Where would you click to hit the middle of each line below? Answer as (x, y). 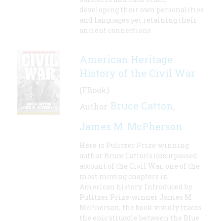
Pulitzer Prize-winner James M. (136, 197)
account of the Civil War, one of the (140, 166)
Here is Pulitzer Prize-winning (134, 146)
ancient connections (115, 31)
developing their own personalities (142, 10)
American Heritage (126, 59)
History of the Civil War (137, 73)
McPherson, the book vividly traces (141, 208)
